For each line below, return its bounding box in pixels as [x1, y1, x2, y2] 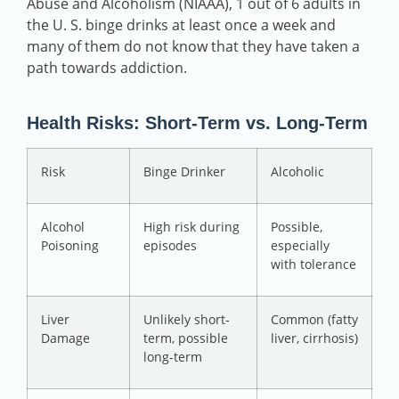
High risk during [143, 218, 240, 236]
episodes [143, 237, 197, 255]
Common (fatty [271, 311, 358, 329]
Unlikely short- [143, 311, 230, 329]
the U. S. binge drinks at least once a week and [27, 15, 336, 36]
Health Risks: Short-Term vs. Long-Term [27, 113, 368, 134]
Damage [41, 330, 90, 347]
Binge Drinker [143, 163, 225, 181]
